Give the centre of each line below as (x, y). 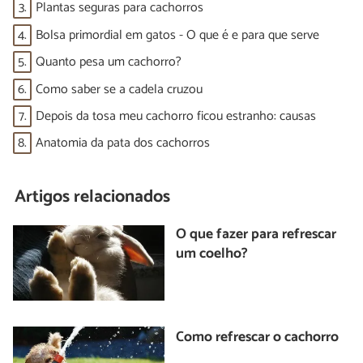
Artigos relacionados (93, 197)
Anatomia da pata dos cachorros (123, 143)
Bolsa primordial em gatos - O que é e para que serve (177, 35)
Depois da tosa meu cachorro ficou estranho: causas (176, 116)
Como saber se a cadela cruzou (119, 89)
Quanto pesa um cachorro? (109, 62)
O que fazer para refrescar (256, 234)
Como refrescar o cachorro (258, 338)
